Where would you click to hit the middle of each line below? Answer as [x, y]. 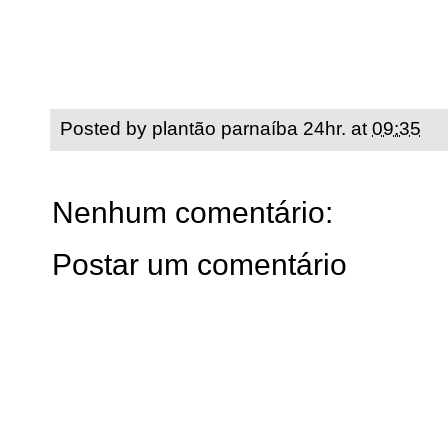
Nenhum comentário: [192, 213]
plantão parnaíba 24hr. [249, 129]
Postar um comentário [199, 265]
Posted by [106, 129]
